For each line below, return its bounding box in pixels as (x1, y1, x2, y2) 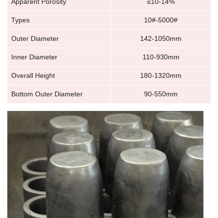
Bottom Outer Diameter (11, 90, 83, 98)
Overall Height (11, 72, 55, 80)
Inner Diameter (11, 53, 57, 61)
